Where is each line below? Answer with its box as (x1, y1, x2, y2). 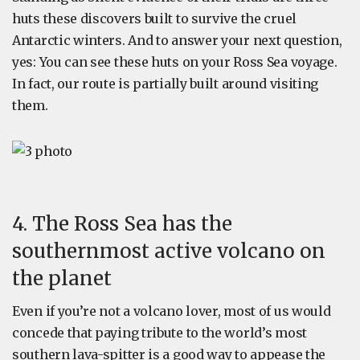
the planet (12, 266, 112, 291)
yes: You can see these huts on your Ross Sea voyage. (12, 54, 337, 70)
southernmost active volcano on (12, 239, 325, 264)
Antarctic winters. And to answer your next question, (12, 32, 342, 48)
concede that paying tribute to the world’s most (12, 325, 307, 341)
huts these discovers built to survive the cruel (12, 10, 297, 27)
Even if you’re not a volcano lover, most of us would (12, 303, 331, 319)
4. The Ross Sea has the (12, 211, 232, 236)
